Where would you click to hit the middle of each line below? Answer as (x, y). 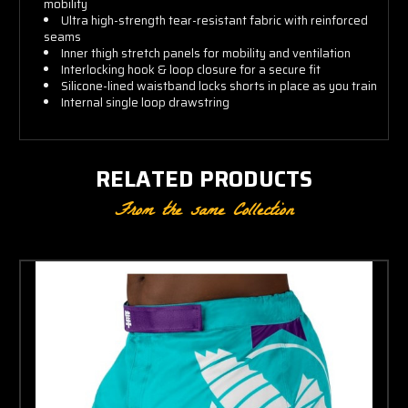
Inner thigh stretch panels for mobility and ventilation (206, 53)
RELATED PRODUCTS (204, 179)
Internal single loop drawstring (146, 102)
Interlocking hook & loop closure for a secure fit (191, 69)
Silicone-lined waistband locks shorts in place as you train (219, 86)
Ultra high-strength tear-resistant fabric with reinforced (215, 20)
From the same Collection (204, 212)
